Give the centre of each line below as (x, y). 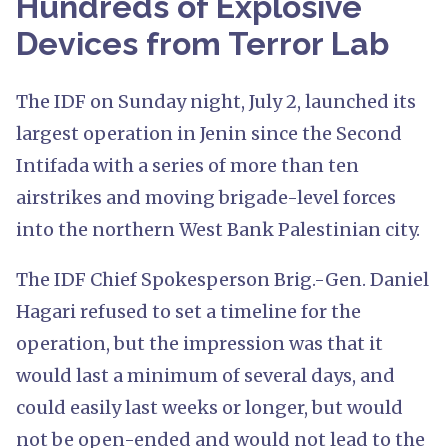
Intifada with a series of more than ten (187, 165)
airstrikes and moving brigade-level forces (206, 197)
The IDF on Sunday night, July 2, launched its (216, 101)
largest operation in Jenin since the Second (209, 133)
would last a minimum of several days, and (205, 375)
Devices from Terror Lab (202, 43)
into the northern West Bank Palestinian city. (218, 229)
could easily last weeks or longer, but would (209, 407)
